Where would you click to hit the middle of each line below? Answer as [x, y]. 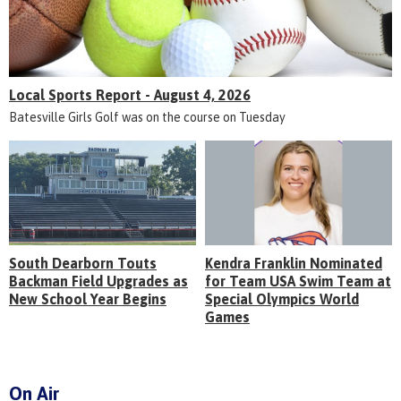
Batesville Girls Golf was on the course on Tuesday [147, 118]
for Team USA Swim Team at [298, 282]
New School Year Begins [88, 299]
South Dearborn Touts [83, 264]
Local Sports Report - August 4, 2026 [130, 95]
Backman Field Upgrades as [98, 282]
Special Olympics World [282, 299]
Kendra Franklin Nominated [294, 264]
